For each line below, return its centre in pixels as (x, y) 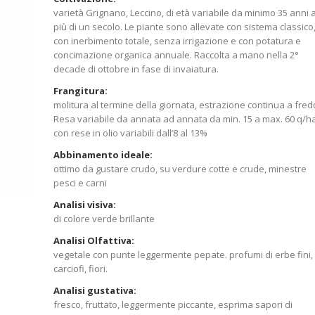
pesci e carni (80, 183)
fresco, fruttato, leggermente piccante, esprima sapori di (173, 305)
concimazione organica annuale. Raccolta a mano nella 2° (176, 55)
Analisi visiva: (84, 205)
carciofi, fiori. (80, 269)
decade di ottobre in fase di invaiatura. (136, 69)
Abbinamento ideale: (103, 155)
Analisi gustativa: (95, 291)
